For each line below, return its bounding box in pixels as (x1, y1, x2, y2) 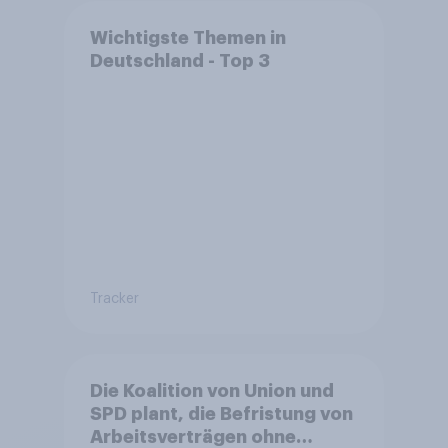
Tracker (89, 291, 139, 306)
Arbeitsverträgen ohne (89, 427, 296, 446)
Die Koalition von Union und (89, 381, 334, 400)
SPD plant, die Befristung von (89, 404, 353, 423)
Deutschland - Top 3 (89, 51, 270, 70)
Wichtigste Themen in (89, 28, 286, 47)
